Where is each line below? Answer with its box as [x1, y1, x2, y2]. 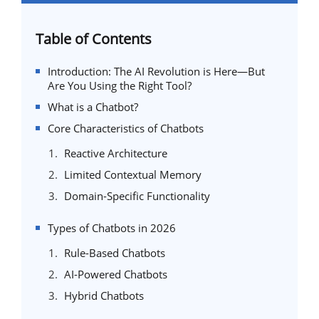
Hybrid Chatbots [64, 288, 144, 303]
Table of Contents [36, 29, 152, 48]
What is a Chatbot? [48, 100, 138, 114]
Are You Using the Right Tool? [48, 78, 192, 93]
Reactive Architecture [64, 146, 167, 160]
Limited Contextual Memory [64, 167, 202, 182]
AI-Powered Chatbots [64, 267, 167, 281]
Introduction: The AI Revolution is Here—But [48, 64, 265, 78]
